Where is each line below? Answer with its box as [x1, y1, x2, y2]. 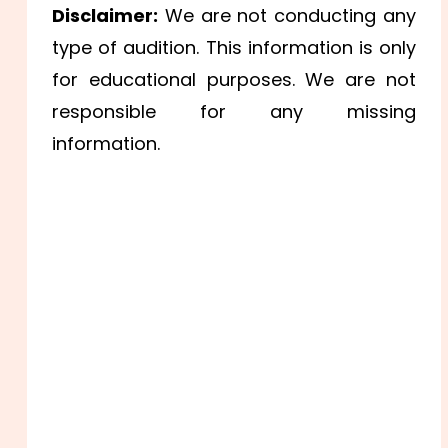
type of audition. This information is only [52, 35, 416, 61]
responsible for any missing [52, 99, 416, 125]
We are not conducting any [158, 3, 416, 29]
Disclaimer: [52, 3, 159, 29]
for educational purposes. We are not [52, 67, 416, 93]
